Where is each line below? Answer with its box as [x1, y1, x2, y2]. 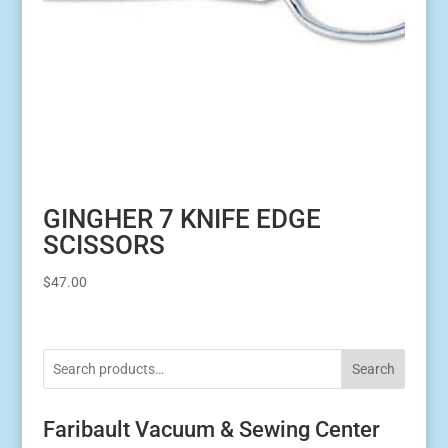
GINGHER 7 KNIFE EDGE [42, 203, 321, 234]
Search [351, 361, 395, 378]
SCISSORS [42, 229, 165, 260]
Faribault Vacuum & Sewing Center [42, 417, 380, 443]
